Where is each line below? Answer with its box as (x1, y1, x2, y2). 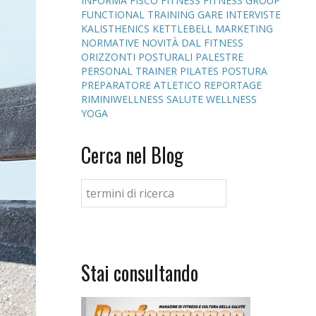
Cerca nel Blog (80, 140, 183, 169)
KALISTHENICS (80, 21, 152, 35)
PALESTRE (195, 49, 243, 63)
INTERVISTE (225, 7, 281, 21)
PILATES (179, 63, 221, 78)
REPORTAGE (203, 78, 262, 92)
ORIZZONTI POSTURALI (80, 49, 195, 63)
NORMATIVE (80, 35, 142, 49)
